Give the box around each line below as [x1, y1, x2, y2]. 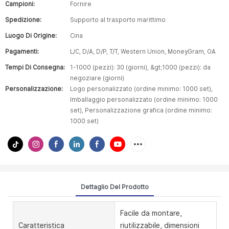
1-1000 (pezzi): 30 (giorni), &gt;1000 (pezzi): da [70, 64, 211, 71]
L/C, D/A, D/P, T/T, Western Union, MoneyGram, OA [70, 48, 216, 55]
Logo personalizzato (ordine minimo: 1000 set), [70, 85, 213, 93]
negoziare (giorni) [70, 75, 124, 82]
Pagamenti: [5, 48, 39, 55]
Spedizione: [5, 16, 41, 24]
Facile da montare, [120, 209, 182, 217]
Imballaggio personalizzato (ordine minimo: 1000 [70, 96, 218, 103]
